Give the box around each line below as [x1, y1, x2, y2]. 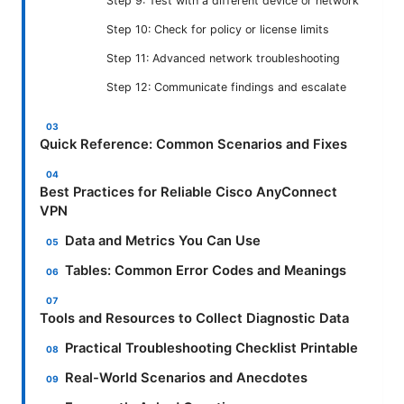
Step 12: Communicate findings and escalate [106, 80, 346, 95]
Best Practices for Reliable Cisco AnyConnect [40, 184, 337, 201]
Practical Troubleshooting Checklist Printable [65, 340, 359, 357]
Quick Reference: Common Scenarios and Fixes [40, 136, 347, 153]
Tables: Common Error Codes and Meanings [65, 262, 347, 280]
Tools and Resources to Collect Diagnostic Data [40, 310, 349, 327]
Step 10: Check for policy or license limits [106, 23, 329, 37]
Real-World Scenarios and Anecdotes [65, 370, 308, 387]
